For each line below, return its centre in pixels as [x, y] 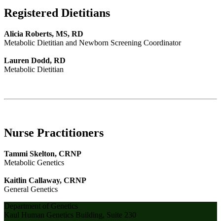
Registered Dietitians [57, 13]
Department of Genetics [41, 206]
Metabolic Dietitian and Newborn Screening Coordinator [92, 43]
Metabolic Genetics [34, 163]
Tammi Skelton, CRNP [43, 154]
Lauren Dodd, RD [35, 61]
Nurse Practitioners [54, 133]
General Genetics [32, 189]
